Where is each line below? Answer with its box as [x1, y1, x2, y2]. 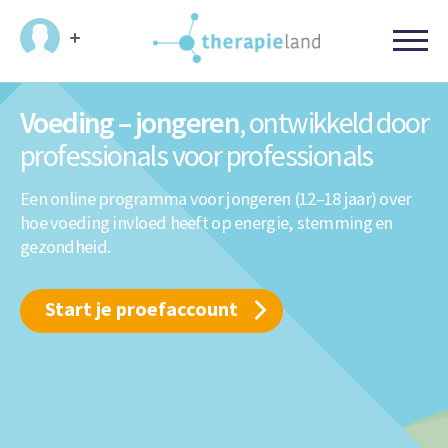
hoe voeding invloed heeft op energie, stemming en [20, 211, 393, 234]
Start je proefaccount [45, 296, 238, 321]
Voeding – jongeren [20, 103, 240, 141]
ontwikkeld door [244, 103, 429, 141]
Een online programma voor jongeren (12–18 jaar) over [20, 187, 412, 210]
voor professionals [167, 136, 373, 174]
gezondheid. [20, 235, 111, 258]
